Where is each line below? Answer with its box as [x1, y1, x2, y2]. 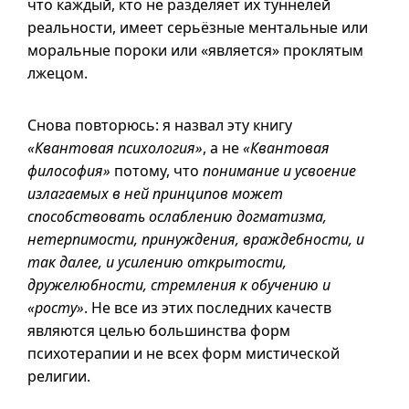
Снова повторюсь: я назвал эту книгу [27, 115, 292, 135]
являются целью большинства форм [27, 320, 290, 341]
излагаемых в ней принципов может [27, 184, 283, 204]
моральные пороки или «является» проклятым [27, 40, 363, 60]
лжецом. [27, 63, 88, 83]
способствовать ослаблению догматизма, [27, 206, 327, 226]
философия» [27, 161, 110, 181]
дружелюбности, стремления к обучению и [27, 275, 330, 295]
